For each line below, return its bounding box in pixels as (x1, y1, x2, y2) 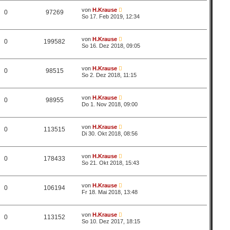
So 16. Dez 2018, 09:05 (82, 43, 141, 49)
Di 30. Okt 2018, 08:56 (82, 130, 138, 137)
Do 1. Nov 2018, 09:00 (82, 101, 138, 107)
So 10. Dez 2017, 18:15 (82, 218, 141, 224)
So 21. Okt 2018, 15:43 (82, 160, 140, 166)
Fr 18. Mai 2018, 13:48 (82, 189, 138, 195)
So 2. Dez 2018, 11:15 (82, 72, 137, 78)
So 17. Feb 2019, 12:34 (82, 13, 140, 20)
